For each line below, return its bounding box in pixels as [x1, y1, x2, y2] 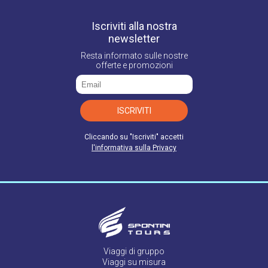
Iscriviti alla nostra [91, 20, 177, 33]
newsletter [108, 32, 160, 45]
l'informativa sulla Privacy [92, 144, 176, 153]
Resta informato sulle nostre [80, 51, 188, 61]
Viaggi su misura [102, 257, 166, 267]
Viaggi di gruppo [103, 246, 165, 256]
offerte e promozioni [95, 60, 173, 71]
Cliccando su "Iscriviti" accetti [84, 133, 184, 142]
